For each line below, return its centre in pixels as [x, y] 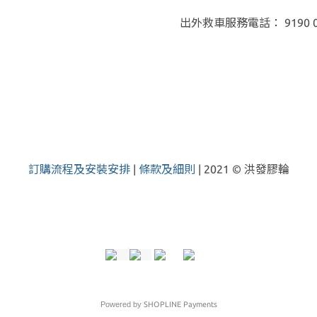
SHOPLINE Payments [180, 305]
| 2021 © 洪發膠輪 [243, 169]
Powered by [122, 305]
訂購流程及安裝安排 [79, 169]
